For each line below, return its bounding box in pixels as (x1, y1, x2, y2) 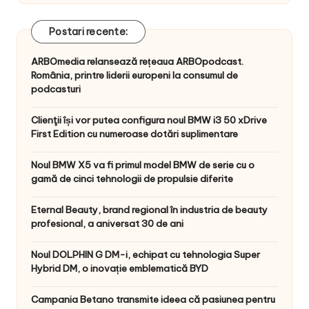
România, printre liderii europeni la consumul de (31, 69, 238, 82)
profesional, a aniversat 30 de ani (31, 217, 183, 230)
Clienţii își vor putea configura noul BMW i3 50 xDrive (31, 114, 267, 127)
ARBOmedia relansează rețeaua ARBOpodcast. (31, 55, 243, 68)
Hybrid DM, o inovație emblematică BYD (31, 262, 208, 275)
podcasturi (31, 83, 81, 96)
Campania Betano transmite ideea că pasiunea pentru (31, 293, 275, 306)
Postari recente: (49, 25, 128, 38)
